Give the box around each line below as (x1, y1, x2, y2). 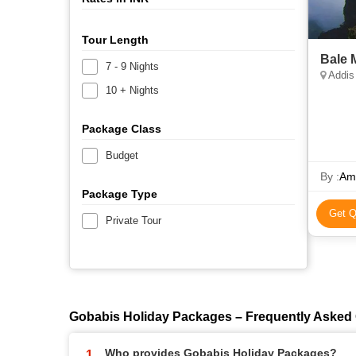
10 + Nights (106, 83, 159, 96)
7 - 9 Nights (106, 60, 159, 72)
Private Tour (106, 214, 161, 226)
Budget (106, 149, 138, 161)
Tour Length (82, 33, 149, 46)
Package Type (82, 187, 157, 200)
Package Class (82, 122, 161, 135)
